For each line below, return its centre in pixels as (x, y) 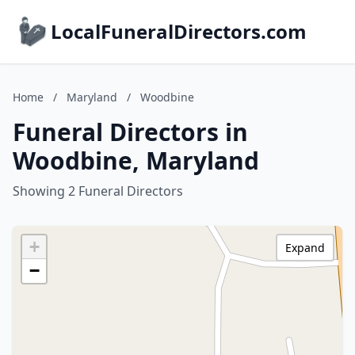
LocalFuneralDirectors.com (179, 31)
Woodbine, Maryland (136, 160)
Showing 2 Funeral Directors (98, 191)
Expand (305, 248)
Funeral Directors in (130, 132)
